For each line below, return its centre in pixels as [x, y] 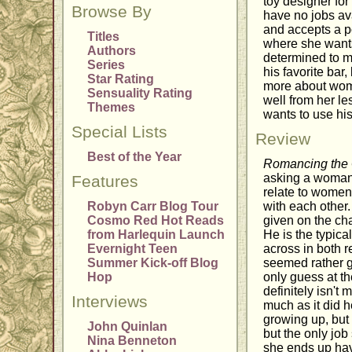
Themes [112, 108]
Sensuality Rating [140, 93]
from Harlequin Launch [156, 235]
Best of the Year [135, 157]
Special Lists [120, 132]
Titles [104, 37]
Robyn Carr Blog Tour [153, 207]
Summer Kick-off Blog [153, 263]
